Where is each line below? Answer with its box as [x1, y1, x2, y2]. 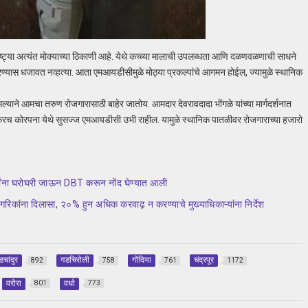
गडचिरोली [60, 255, 89, 265]
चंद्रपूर [193, 255, 214, 265]
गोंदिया [131, 255, 151, 265]
